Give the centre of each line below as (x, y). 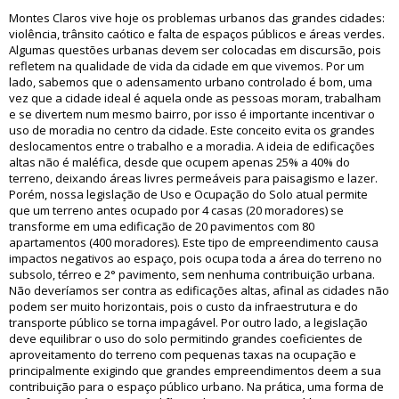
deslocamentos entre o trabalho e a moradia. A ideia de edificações (192, 146)
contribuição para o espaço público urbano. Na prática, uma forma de (196, 387)
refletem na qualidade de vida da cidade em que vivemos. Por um (187, 66)
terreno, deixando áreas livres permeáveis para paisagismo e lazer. (193, 178)
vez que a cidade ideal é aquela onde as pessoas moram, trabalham (195, 98)
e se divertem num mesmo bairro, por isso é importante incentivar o (192, 114)
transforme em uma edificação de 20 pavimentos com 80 (162, 226)
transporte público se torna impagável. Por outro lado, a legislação (188, 322)
